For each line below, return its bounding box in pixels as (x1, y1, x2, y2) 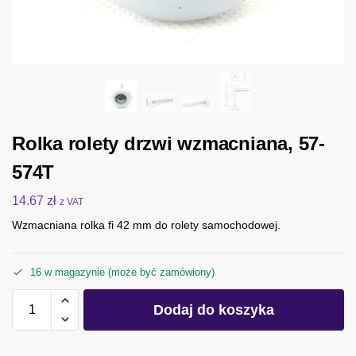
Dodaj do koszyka (153, 302, 274, 319)
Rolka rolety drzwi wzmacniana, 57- (12, 132, 325, 154)
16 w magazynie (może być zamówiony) (30, 266, 215, 279)
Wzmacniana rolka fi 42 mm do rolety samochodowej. (12, 218, 281, 231)
